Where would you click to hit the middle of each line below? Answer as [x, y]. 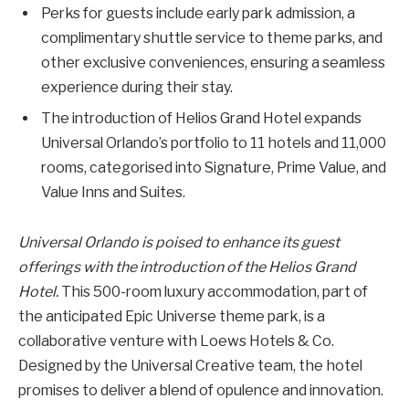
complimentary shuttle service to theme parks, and [212, 37]
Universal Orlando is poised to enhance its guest [179, 243]
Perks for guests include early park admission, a [198, 13]
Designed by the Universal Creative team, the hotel [190, 366]
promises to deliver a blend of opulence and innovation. [201, 391]
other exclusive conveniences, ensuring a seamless [213, 62]
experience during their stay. [137, 87]
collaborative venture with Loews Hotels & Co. [176, 341]
